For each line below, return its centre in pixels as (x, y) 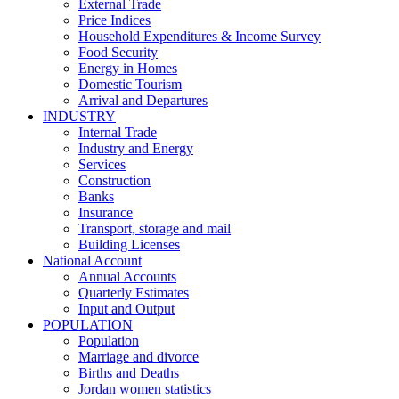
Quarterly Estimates (134, 293)
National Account (92, 261)
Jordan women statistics (145, 389)
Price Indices (114, 20)
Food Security (118, 53)
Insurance (106, 213)
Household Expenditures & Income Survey (199, 37)
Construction (114, 181)
